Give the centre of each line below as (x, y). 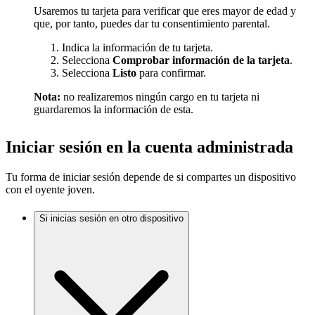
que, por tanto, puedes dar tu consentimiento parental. (152, 23)
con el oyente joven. (50, 190)
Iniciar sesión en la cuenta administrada (149, 147)
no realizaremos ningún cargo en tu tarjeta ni (161, 96)
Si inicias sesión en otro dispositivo (111, 219)
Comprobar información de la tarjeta (201, 60)
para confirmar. (171, 72)
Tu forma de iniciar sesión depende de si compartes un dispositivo (151, 177)
